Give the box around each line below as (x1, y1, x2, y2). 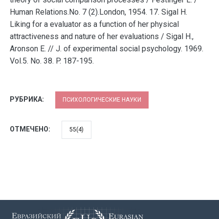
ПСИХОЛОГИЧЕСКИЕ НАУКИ (63, 96, 141, 103)
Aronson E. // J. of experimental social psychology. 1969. (10, 44, 203, 53)
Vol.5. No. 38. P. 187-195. (10, 56, 94, 66)
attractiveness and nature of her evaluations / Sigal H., (10, 32, 194, 41)
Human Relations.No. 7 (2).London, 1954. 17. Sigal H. (10, 7, 187, 17)
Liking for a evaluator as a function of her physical (10, 20, 179, 29)
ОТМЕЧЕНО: (10, 125, 52, 133)
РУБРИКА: (10, 95, 45, 103)
